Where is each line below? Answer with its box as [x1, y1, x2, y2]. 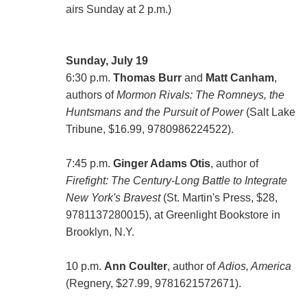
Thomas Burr [112, 71, 182, 84]
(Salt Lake [243, 106, 295, 118]
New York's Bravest [65, 191, 160, 204]
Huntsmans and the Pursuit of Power [65, 106, 243, 118]
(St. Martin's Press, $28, [160, 191, 278, 204]
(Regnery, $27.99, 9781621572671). [65, 277, 241, 289]
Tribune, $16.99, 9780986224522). [65, 123, 234, 135]
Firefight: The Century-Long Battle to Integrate [65, 174, 287, 186]
